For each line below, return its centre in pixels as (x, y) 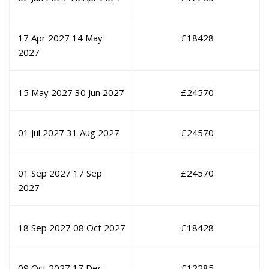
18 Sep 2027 (44, 228)
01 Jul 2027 (41, 133)
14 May (87, 38)
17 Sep (88, 173)
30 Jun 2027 (100, 93)
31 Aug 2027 (93, 133)
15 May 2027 (45, 93)
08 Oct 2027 (99, 228)
